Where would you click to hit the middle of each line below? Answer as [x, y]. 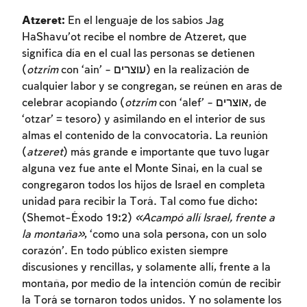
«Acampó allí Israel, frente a [205, 218]
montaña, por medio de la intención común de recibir [151, 284]
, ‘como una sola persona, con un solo [175, 234]
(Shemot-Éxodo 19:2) [78, 218]
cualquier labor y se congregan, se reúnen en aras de [152, 86]
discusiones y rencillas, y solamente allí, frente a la [146, 267]
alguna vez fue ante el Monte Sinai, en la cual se [142, 169]
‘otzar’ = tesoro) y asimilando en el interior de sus [144, 119]
